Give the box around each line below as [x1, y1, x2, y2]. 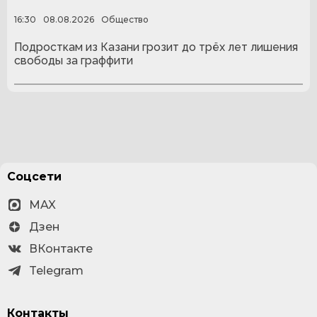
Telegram [29, 264, 83, 277]
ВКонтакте [29, 242, 93, 255]
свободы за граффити [14, 54, 133, 68]
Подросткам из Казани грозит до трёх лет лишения [14, 40, 298, 54]
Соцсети [7, 170, 62, 183]
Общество [101, 13, 149, 25]
